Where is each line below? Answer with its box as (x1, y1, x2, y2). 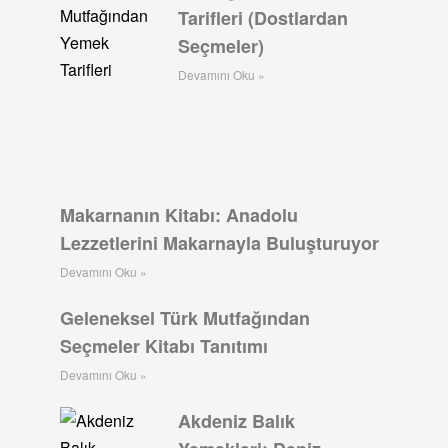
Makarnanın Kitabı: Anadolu (59, 202, 298, 229)
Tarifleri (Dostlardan (178, 5, 349, 32)
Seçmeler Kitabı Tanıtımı (59, 333, 268, 360)
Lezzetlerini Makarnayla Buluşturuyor (59, 230, 379, 257)
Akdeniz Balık (178, 408, 296, 435)
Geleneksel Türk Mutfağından (59, 305, 310, 332)
